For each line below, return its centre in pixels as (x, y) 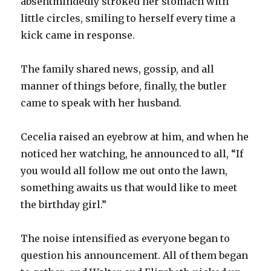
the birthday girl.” (64, 204)
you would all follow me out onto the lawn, (124, 170)
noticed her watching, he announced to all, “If (132, 153)
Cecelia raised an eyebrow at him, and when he (135, 136)
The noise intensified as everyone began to (126, 238)
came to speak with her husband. (101, 103)
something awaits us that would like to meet (129, 187)
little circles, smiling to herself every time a (128, 18)
